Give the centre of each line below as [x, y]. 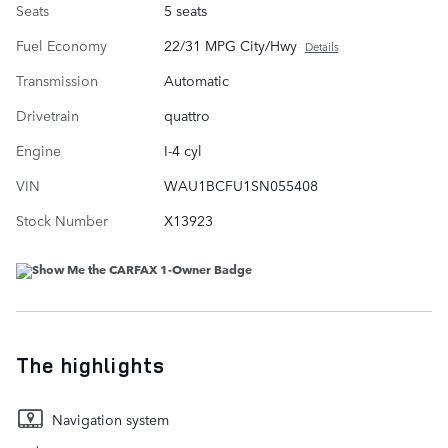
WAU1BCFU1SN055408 [240, 185]
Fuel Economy [61, 45]
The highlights [90, 365]
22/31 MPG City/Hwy [230, 45]
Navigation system [110, 419]
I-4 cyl [182, 150]
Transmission [57, 80]
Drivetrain [47, 115]
